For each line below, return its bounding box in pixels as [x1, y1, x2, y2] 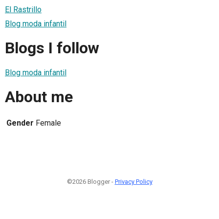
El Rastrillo [5, 4, 42, 14]
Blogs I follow [5, 39, 99, 58]
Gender [6, 118, 34, 128]
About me [5, 88, 73, 107]
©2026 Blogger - [66, 177, 115, 185]
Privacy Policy [114, 177, 153, 185]
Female [36, 118, 61, 128]
